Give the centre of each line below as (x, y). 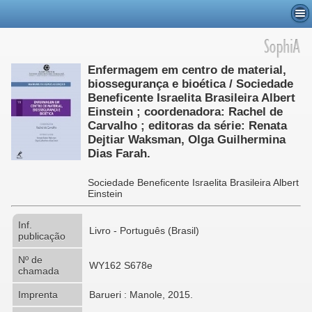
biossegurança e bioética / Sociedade (190, 84)
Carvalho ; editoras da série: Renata (187, 126)
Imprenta (38, 294)
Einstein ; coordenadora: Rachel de (185, 112)
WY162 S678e (121, 265)
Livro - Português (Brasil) (144, 230)
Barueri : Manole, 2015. (141, 294)
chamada (39, 271)
